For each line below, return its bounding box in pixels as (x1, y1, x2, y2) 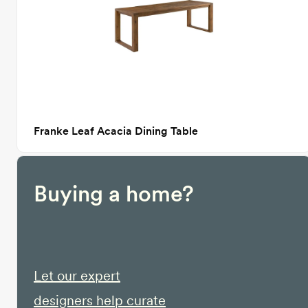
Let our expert (34, 267, 120, 284)
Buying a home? (34, 180, 194, 207)
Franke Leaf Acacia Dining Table (34, 124, 198, 137)
